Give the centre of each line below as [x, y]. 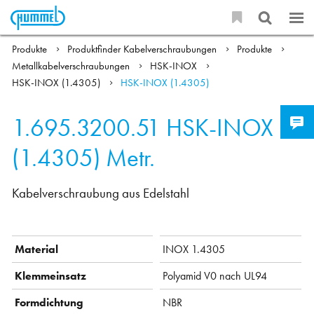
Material [37, 249]
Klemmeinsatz [51, 275]
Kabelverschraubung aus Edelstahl [101, 193]
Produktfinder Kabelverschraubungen [144, 49]
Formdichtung [49, 302]
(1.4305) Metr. [84, 157]
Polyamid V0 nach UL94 [215, 275]
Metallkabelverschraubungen [73, 66]
